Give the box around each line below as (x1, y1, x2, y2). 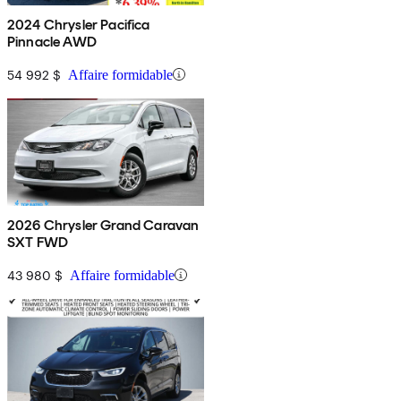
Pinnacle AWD (7, 32, 97, 50)
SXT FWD (7, 233, 69, 251)
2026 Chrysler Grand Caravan (7, 216, 200, 234)
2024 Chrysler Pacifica (7, 15, 150, 33)
